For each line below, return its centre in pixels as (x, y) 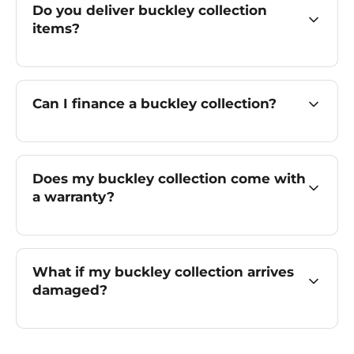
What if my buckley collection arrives (163, 272)
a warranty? (73, 197)
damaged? (70, 290)
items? (56, 29)
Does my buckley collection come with (169, 179)
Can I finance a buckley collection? (154, 104)
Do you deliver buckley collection (150, 11)
